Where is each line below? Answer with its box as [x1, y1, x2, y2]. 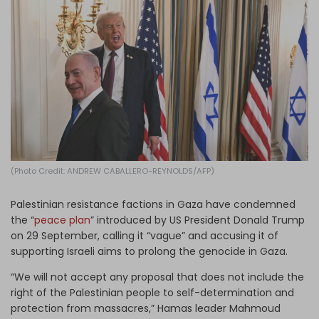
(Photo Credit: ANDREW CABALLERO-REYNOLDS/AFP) [11, 164, 214, 177]
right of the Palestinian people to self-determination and [11, 285, 294, 300]
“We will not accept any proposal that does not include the [11, 269, 304, 284]
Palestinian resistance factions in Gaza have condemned [11, 197, 296, 211]
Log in [135, 11, 167, 25]
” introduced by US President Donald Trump [90, 212, 305, 227]
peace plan [34, 212, 90, 227]
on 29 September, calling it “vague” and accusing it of [11, 228, 278, 243]
